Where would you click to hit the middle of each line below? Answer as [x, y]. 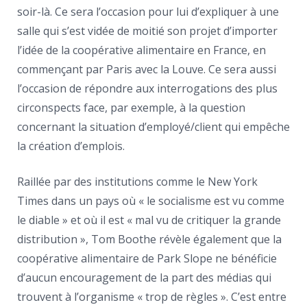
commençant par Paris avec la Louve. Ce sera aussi [147, 69]
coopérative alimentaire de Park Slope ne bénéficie [147, 258]
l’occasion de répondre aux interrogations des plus [147, 88]
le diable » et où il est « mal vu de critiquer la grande [149, 220]
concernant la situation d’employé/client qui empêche [153, 127]
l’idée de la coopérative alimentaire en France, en [142, 50]
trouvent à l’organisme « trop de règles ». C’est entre [152, 297]
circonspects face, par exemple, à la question [131, 108]
